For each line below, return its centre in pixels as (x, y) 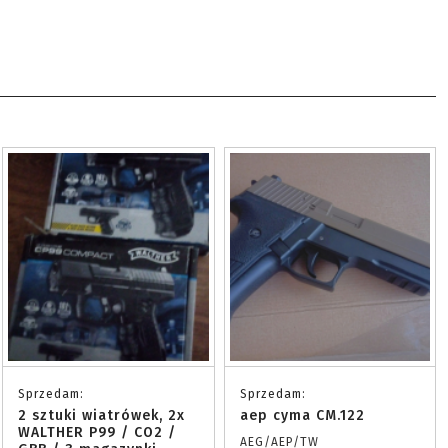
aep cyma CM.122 (302, 415)
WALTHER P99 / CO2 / (97, 432)
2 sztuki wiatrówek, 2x (101, 415)
